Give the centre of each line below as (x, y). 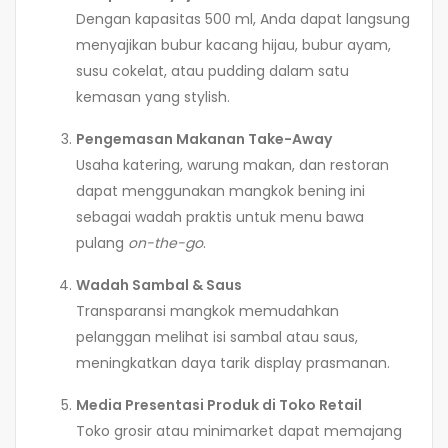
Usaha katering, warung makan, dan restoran (232, 165)
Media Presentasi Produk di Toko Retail (219, 405)
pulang (102, 243)
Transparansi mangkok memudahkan (207, 311)
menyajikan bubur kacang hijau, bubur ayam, (233, 45)
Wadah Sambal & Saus (159, 285)
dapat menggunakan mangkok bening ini (220, 191)
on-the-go (165, 243)
